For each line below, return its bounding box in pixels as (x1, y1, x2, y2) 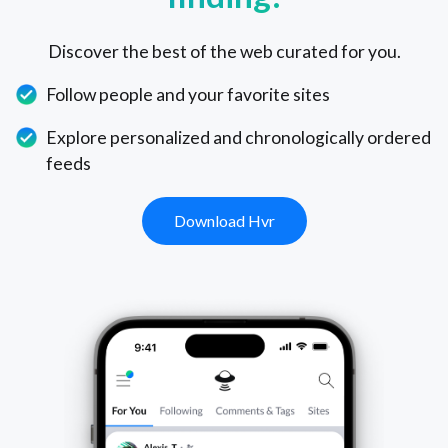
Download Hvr (173, 211, 275, 231)
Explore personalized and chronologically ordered (46, 127, 432, 149)
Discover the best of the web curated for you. (47, 41, 401, 63)
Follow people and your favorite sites (46, 84, 331, 106)
